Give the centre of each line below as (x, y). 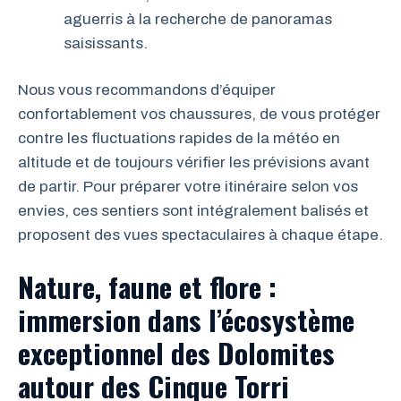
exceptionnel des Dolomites (176, 352)
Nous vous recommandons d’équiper (147, 90)
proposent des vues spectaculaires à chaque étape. (200, 235)
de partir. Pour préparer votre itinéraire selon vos (188, 187)
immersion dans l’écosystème (186, 319)
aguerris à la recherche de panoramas (198, 19)
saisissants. (106, 43)
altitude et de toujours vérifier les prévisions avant (194, 162)
